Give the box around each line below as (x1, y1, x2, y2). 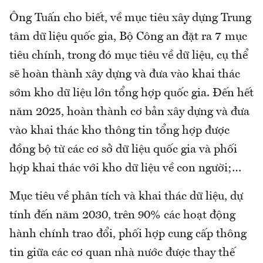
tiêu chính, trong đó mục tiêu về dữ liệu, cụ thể (9, 49, 248, 62)
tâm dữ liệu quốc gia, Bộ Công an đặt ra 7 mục (9, 31, 247, 43)
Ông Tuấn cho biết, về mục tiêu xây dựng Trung (9, 12, 251, 24)
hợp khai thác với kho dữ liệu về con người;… (9, 162, 241, 174)
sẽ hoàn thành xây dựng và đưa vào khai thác (9, 68, 240, 80)
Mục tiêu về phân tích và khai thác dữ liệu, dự (9, 190, 243, 203)
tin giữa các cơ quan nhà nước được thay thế (9, 247, 235, 259)
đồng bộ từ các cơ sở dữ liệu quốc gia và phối (9, 143, 237, 156)
